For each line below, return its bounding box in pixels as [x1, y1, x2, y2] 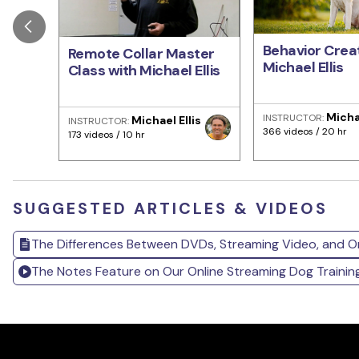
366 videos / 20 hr [262, 124, 347, 138]
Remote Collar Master [67, 43, 215, 63]
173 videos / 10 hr [67, 128, 145, 142]
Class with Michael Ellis [67, 60, 220, 80]
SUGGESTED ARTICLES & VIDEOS [13, 198, 328, 220]
